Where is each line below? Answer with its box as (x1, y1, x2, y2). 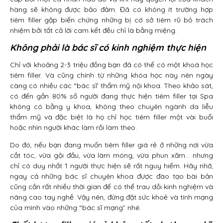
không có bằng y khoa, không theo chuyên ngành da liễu (10, 102, 213, 111)
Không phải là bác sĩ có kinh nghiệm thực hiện (10, 42, 206, 54)
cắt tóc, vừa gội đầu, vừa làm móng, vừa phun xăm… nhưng (10, 151, 213, 160)
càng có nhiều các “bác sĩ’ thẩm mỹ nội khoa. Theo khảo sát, (10, 81, 213, 91)
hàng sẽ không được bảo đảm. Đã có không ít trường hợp (10, 5, 213, 14)
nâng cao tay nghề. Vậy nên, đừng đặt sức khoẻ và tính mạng (10, 193, 213, 202)
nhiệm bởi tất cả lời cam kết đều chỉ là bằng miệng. (10, 26, 177, 35)
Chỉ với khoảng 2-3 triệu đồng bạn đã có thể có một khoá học (10, 60, 213, 70)
